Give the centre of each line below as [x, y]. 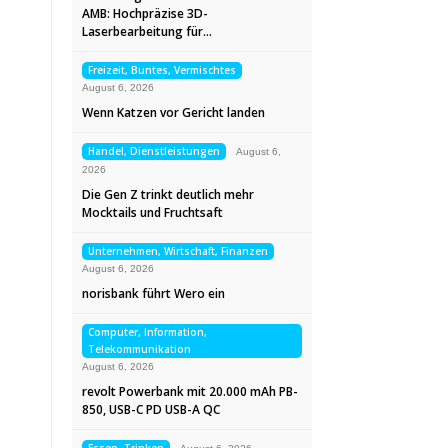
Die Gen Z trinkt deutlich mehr [168, 194]
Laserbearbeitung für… [147, 31]
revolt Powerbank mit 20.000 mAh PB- [190, 391]
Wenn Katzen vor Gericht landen [173, 112]
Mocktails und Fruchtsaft [152, 212]
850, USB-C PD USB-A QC [151, 409]
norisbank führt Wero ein [153, 293]
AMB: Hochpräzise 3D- [145, 13]
